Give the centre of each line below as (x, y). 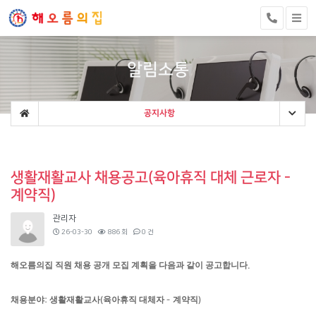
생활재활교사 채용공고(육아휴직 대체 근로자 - (151, 178)
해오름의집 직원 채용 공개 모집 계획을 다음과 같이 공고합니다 (129, 266)
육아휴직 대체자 (135, 300)
